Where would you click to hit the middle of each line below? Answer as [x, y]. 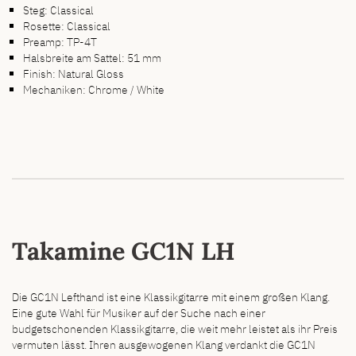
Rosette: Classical [67, 25]
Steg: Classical [59, 10]
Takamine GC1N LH [124, 250]
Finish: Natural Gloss [74, 73]
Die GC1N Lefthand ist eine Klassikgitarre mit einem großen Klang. [171, 297]
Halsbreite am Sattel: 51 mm [93, 57]
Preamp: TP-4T [60, 41]
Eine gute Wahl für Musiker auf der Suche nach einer [139, 313]
